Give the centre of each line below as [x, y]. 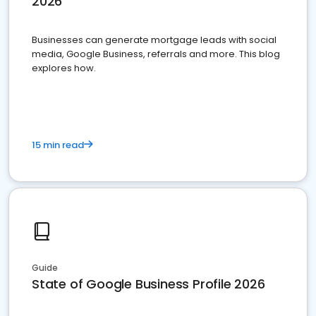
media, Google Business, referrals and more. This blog [156, 54]
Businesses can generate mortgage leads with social [154, 40]
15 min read [58, 145]
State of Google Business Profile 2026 [148, 284]
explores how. [64, 68]
